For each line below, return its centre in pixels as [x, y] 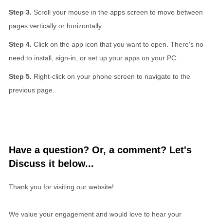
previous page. [32, 90]
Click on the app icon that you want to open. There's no [118, 44]
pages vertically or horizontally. [56, 26]
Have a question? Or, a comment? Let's [100, 150]
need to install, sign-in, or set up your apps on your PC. [93, 58]
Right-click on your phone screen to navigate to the [112, 76]
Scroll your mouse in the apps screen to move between [118, 12]
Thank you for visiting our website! [61, 187]
